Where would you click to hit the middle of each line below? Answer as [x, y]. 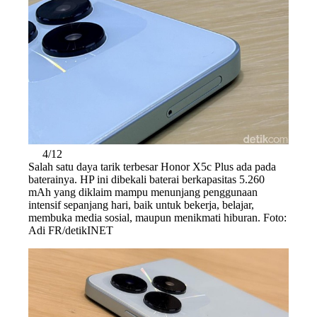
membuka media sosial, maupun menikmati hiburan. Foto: [157, 217]
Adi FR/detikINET [71, 230]
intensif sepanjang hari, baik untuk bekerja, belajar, [141, 204]
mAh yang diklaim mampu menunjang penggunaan [143, 192]
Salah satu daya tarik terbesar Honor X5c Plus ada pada [152, 166]
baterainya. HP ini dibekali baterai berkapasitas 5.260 [146, 179]
